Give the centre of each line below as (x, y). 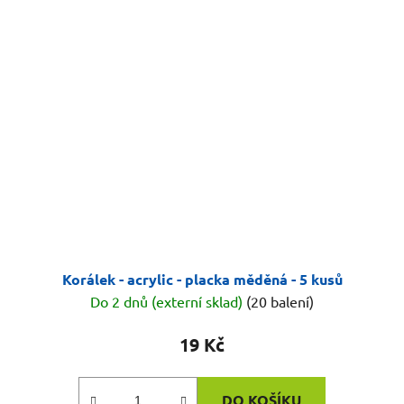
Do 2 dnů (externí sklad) (168, 302)
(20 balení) (280, 302)
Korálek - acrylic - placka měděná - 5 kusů (202, 280)
